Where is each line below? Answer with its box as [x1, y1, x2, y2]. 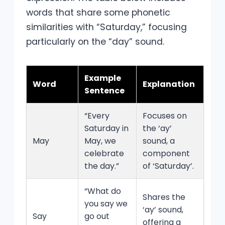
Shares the [143, 191, 185, 203]
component [143, 148, 190, 160]
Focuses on [143, 110, 187, 122]
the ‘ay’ [143, 123, 172, 135]
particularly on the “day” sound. [26, 36, 164, 48]
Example [84, 72, 121, 84]
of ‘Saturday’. [143, 160, 194, 172]
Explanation [143, 78, 195, 90]
